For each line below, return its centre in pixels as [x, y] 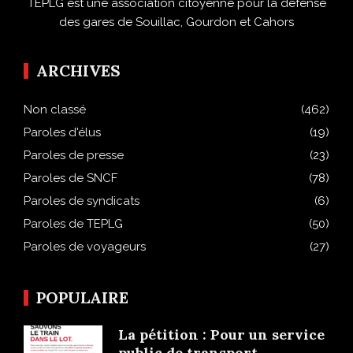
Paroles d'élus [62, 133]
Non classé [55, 110]
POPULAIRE [82, 298]
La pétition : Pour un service [221, 335]
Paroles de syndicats [82, 201]
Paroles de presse [74, 156]
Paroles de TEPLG [73, 224]
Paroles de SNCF [71, 178]
